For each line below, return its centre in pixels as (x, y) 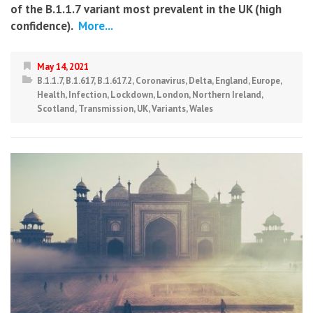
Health (51, 94)
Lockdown (132, 94)
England (232, 80)
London (173, 94)
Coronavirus (160, 80)
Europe (266, 80)
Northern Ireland (227, 94)
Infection (88, 94)
